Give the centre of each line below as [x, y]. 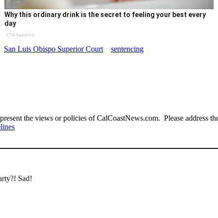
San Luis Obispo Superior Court [54, 49]
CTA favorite [21, 35]
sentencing [127, 49]
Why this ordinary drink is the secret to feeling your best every [105, 15]
